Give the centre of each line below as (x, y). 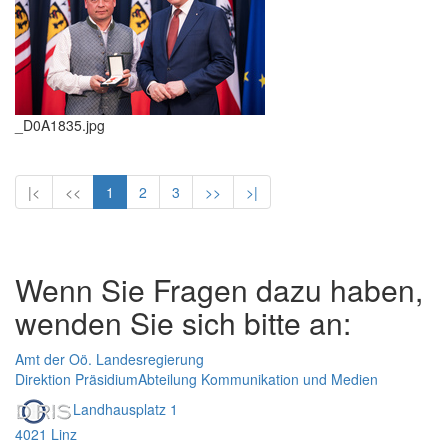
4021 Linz (46, 434)
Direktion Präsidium (76, 379)
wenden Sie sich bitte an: (183, 322)
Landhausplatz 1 (125, 409)
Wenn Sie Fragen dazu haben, (219, 289)
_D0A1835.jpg (60, 125)
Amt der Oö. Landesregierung (109, 359)
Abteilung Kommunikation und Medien (258, 379)
